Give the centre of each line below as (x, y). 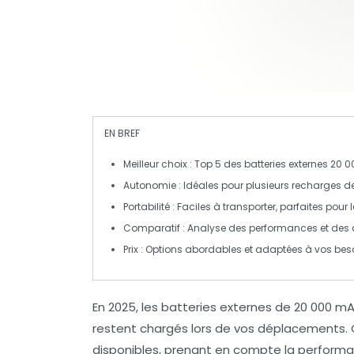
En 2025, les (127, 307)
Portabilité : (149, 207)
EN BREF (122, 133)
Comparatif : (154, 228)
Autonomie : (152, 185)
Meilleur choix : (158, 164)
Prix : (133, 249)
